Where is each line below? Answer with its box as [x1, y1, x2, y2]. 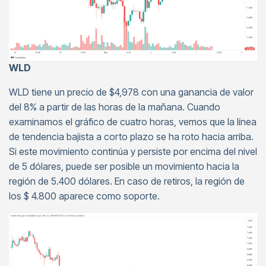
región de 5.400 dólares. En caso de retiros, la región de [9, 175, 245, 187]
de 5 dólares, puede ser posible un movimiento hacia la [9, 160, 239, 172]
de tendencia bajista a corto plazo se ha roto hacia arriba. [9, 130, 254, 142]
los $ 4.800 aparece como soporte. [9, 189, 160, 202]
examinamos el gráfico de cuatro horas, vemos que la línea [9, 115, 256, 128]
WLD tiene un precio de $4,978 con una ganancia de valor [9, 85, 254, 98]
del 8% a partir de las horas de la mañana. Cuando [9, 100, 220, 113]
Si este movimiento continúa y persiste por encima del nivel [9, 145, 257, 157]
